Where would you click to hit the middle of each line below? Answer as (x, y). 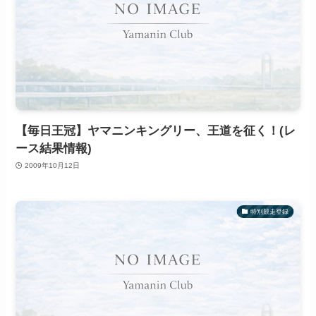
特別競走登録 (269, 211)
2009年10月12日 (52, 166)
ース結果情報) (54, 148)
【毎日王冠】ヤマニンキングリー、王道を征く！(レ (156, 130)
